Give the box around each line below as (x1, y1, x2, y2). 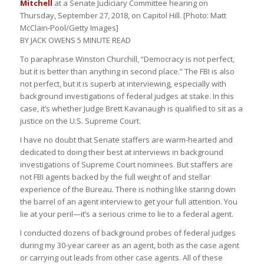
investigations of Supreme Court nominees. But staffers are (19, 159, 233, 170)
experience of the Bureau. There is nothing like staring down (19, 184, 236, 195)
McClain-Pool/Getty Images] (19, 22, 118, 33)
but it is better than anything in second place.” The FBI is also (19, 66, 235, 77)
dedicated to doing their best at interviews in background (19, 147, 223, 158)
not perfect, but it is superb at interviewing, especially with (19, 78, 226, 90)
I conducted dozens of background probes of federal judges (19, 227, 236, 239)
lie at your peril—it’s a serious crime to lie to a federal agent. (19, 209, 233, 220)
